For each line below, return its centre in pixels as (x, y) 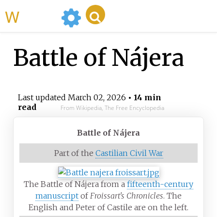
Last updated (43, 98)
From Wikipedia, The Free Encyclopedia (112, 108)
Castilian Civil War (129, 153)
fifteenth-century (160, 184)
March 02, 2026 (97, 98)
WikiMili (38, 16)
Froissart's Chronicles (127, 196)
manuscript (57, 196)
